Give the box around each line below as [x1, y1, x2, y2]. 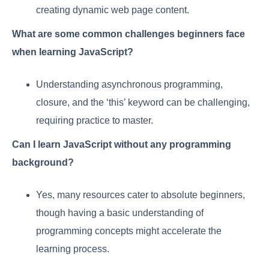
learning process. [36, 243, 109, 254]
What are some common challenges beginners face [12, 28, 245, 39]
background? [12, 157, 74, 168]
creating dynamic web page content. [36, 4, 189, 15]
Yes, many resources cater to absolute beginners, [36, 189, 245, 200]
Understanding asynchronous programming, [36, 79, 223, 89]
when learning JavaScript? [12, 46, 133, 57]
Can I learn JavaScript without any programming [12, 139, 231, 150]
